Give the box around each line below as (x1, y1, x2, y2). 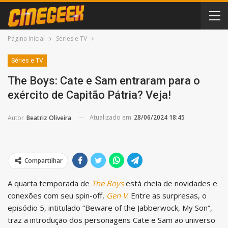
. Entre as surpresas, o (127, 190, 207, 201)
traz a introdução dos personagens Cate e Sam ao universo (8, 214, 215, 225)
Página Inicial (8, 34, 45, 43)
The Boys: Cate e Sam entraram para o (8, 74, 200, 87)
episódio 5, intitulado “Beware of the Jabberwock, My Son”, (8, 202, 212, 213)
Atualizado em (90, 113, 133, 122)
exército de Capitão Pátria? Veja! (8, 89, 171, 101)
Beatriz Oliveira (26, 113, 71, 122)
